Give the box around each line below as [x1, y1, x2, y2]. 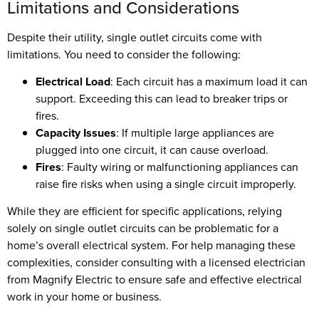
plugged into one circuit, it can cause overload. [36, 142, 268, 159]
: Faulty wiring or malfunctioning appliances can [61, 159, 298, 176]
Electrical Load [36, 73, 110, 90]
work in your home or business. [7, 288, 162, 305]
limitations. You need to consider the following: [7, 46, 241, 63]
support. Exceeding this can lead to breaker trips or [36, 90, 288, 108]
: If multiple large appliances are [116, 125, 274, 142]
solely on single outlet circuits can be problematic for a [7, 220, 278, 237]
